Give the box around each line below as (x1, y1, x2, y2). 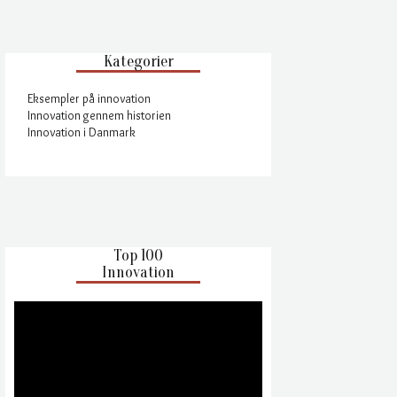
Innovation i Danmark (27, 125, 136, 139)
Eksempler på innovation (27, 91, 151, 105)
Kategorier (103, 52, 174, 71)
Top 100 (113, 246, 163, 265)
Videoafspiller (13, 301, 82, 315)
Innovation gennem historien (27, 108, 171, 122)
